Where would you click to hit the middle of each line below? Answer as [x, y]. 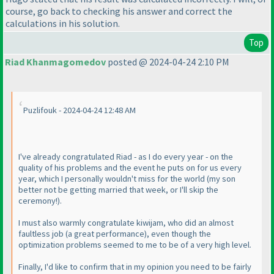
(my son [221, 179]
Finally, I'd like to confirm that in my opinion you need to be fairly [135, 267]
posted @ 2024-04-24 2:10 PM [168, 62]
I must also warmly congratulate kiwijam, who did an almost [126, 223]
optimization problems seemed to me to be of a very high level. [135, 245]
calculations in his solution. [63, 23]
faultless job [42, 234]
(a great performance [105, 234]
